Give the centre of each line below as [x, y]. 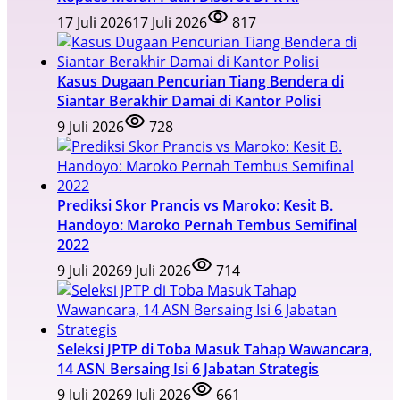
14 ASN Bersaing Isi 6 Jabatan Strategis [188, 368]
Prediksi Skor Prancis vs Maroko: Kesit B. [195, 205]
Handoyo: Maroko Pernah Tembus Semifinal [207, 225]
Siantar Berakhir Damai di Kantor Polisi [189, 100]
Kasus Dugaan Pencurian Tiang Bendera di [200, 81]
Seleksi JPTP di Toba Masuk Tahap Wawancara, [215, 349]
